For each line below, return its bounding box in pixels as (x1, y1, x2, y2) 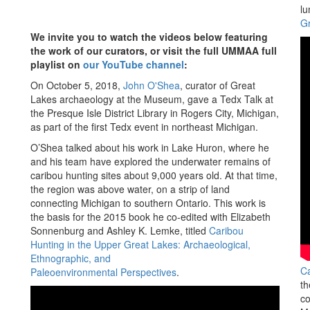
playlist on (30, 57, 83, 71)
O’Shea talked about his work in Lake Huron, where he (30, 140, 269, 154)
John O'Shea (123, 78, 180, 92)
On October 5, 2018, (30, 78, 123, 92)
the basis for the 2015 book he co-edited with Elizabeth (30, 210, 271, 224)
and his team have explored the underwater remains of (30, 154, 271, 168)
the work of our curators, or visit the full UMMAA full (30, 44, 277, 57)
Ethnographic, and (30, 251, 111, 265)
